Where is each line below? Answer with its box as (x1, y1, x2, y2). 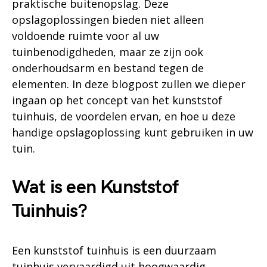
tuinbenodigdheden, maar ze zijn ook (12, 45, 203, 59)
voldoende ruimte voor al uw (12, 29, 159, 43)
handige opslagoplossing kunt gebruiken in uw (12, 125, 253, 139)
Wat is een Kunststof (12, 176, 178, 199)
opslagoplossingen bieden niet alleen (12, 13, 204, 27)
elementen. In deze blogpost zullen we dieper (12, 77, 246, 91)
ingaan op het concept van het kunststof (12, 93, 222, 107)
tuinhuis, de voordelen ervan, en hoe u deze (12, 109, 235, 123)
